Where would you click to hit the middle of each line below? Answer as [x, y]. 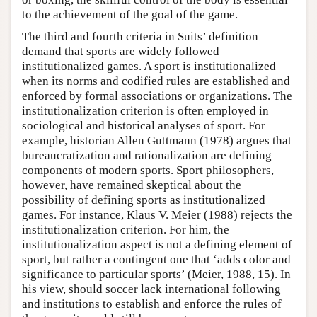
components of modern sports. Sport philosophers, [148, 170]
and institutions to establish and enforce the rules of [152, 304]
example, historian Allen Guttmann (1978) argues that [157, 140]
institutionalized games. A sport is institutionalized [149, 66]
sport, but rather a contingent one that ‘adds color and [156, 259]
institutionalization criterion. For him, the [126, 229]
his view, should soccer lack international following [151, 289]
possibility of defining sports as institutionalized [144, 200]
